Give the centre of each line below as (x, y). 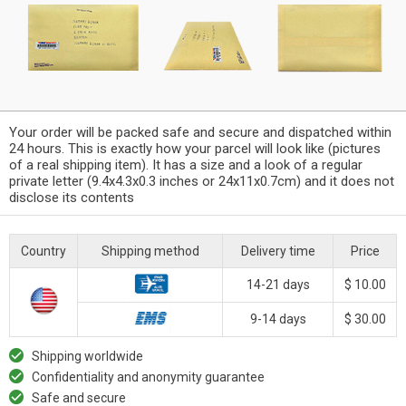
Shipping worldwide (87, 356)
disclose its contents (72, 197)
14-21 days (278, 284)
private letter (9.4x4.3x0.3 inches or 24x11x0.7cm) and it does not (202, 181)
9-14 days (278, 319)
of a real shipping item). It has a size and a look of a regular (186, 164)
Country (43, 251)
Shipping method (150, 251)
